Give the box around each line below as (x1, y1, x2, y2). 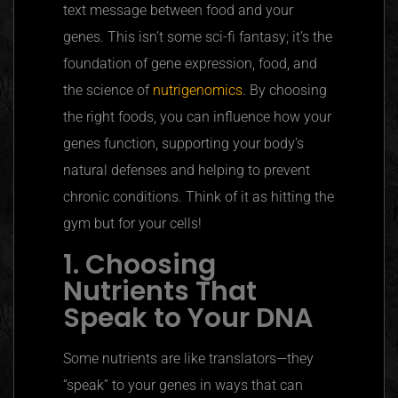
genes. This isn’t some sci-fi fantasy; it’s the (63, 28, 332, 45)
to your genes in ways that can (108, 376, 303, 394)
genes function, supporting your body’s (63, 134, 304, 152)
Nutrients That (63, 272, 257, 310)
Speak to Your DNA (63, 298, 313, 337)
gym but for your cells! (63, 214, 202, 232)
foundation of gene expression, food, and (63, 54, 317, 72)
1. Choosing (63, 245, 216, 283)
